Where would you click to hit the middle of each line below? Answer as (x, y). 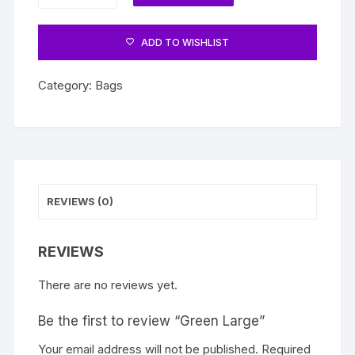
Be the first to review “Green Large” (152, 321)
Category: (67, 86)
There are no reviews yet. (108, 285)
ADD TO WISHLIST (185, 43)
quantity (59, 16)
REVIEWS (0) (80, 202)
